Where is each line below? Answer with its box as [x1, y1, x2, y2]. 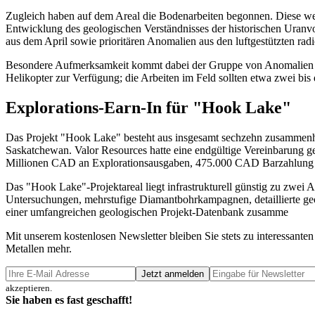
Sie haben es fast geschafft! [6, 294, 132, 307]
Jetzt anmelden [141, 269, 204, 280]
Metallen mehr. [6, 243, 72, 255]
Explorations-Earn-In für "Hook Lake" [6, 98, 291, 117]
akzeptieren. [6, 283, 52, 294]
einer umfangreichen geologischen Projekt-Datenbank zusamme [6, 206, 288, 219]
